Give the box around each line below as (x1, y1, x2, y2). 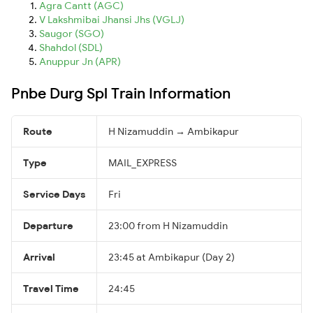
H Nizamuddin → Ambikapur (108, 124, 239, 138)
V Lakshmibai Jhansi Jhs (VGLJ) (39, 13, 184, 26)
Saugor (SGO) (39, 27, 104, 40)
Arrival (23, 250, 55, 263)
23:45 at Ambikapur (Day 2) (108, 250, 235, 263)
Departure (23, 219, 73, 232)
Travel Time (23, 282, 79, 295)
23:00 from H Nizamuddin (108, 219, 228, 232)
